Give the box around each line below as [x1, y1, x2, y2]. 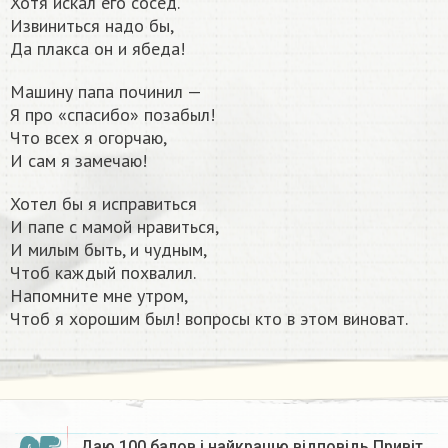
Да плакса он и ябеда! [10, 36, 185, 60]
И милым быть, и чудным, [10, 237, 207, 261]
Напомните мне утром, [10, 283, 188, 307]
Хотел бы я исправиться [10, 191, 197, 215]
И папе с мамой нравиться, [10, 214, 219, 238]
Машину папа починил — [10, 79, 202, 103]
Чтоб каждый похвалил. [10, 260, 196, 284]
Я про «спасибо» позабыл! [10, 102, 215, 126]
